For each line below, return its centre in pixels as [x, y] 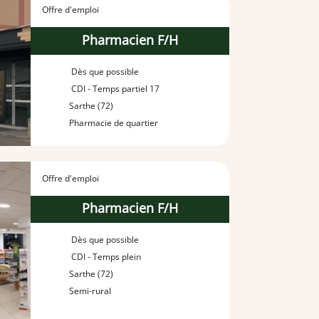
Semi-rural [90, 291]
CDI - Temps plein [105, 257]
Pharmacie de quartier [114, 122]
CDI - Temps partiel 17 [115, 88]
